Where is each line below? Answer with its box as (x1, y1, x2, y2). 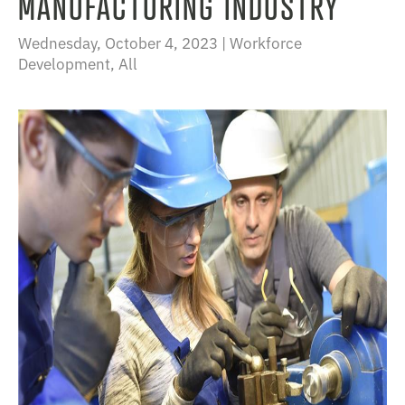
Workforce (230, 31, 302, 53)
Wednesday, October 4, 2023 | (18, 31, 230, 53)
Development (18, 52, 110, 74)
